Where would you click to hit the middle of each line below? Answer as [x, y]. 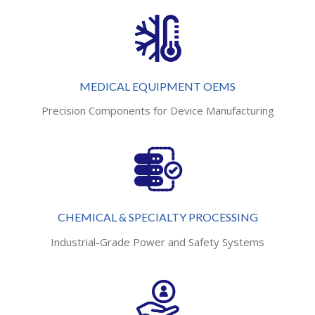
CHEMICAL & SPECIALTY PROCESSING [157, 217]
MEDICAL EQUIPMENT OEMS [157, 86]
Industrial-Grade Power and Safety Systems [157, 242]
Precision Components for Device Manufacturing [157, 111]
